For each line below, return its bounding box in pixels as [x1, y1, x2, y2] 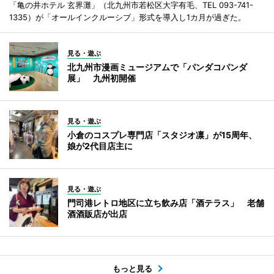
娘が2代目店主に [67, 141, 133, 152]
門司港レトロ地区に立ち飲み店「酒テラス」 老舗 [67, 198, 264, 209]
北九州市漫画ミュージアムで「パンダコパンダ [67, 62, 247, 73]
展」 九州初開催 [67, 73, 136, 84]
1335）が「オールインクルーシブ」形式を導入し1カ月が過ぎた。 [9, 12, 246, 23]
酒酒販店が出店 [67, 209, 127, 220]
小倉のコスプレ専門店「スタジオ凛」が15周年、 [67, 130, 257, 141]
